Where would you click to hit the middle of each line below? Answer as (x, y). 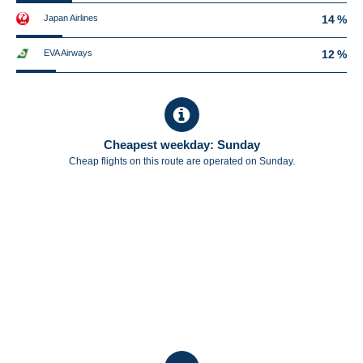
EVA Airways (68, 53)
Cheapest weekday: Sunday (181, 145)
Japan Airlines (71, 18)
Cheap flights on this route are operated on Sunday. (181, 161)
